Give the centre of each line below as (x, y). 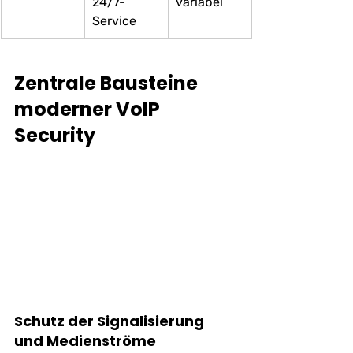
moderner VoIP (89, 109)
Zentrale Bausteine (108, 83)
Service (114, 20)
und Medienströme (85, 341)
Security (55, 135)
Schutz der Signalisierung (111, 321)
